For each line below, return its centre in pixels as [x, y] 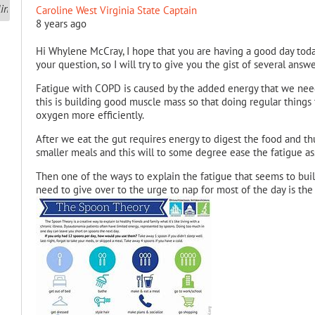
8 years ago [61, 24]
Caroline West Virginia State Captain [116, 10]
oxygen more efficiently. [90, 115]
